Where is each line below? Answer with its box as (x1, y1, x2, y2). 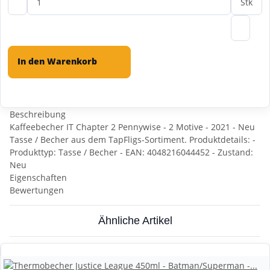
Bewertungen (10, 184, 64, 196)
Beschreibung (10, 108, 66, 121)
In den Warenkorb (17, 55, 99, 67)
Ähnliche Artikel (98, 215, 172, 227)
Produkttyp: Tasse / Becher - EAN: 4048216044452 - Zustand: (10, 146, 253, 159)
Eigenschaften (10, 172, 67, 184)
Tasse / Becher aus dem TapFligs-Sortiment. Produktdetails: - (10, 134, 256, 146)
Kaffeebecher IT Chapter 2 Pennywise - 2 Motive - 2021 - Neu (10, 121, 255, 133)
